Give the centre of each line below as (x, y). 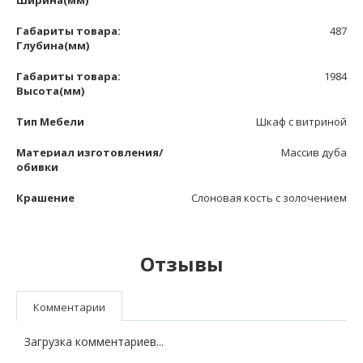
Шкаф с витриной (301, 121)
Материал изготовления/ (90, 152)
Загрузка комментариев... (94, 341)
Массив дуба (314, 152)
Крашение (45, 197)
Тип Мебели (50, 121)
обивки (37, 167)
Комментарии (69, 307)
